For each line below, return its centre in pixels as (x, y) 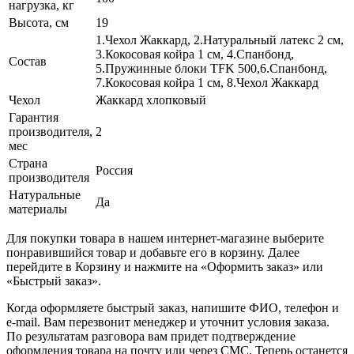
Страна (28, 163)
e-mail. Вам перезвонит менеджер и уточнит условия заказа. (168, 322)
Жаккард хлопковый (151, 100)
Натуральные (45, 194)
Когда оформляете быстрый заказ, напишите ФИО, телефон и (173, 307)
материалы (38, 209)
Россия (114, 170)
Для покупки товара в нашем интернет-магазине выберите (165, 238)
